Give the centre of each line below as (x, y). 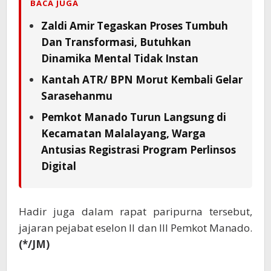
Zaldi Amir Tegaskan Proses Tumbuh (135, 26)
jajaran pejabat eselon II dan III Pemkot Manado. (135, 228)
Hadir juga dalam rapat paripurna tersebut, (135, 212)
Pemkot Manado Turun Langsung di (134, 117)
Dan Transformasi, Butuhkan (116, 42)
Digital (59, 166)
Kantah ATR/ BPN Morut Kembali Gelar (142, 80)
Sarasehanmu (77, 96)
